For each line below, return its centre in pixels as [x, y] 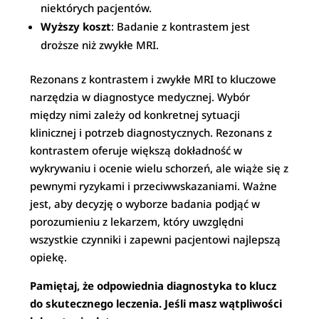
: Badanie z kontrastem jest [181, 26]
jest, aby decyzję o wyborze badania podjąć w [145, 204]
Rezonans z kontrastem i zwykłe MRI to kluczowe [153, 79]
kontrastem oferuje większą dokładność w [136, 150]
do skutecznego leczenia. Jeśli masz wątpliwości [156, 303]
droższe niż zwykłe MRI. [100, 45]
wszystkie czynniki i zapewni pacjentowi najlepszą [156, 239]
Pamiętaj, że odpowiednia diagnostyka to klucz [153, 286]
